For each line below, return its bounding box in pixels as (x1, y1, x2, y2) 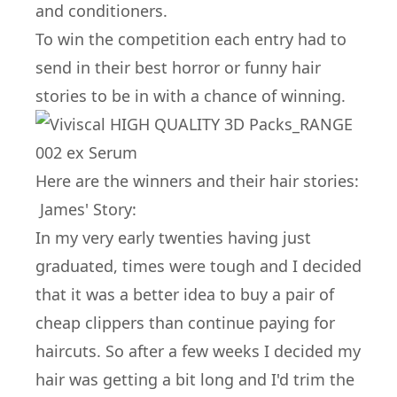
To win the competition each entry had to (35, 28, 346, 50)
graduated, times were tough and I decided (35, 255, 362, 276)
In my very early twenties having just (35, 227, 311, 248)
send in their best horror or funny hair (35, 57, 321, 78)
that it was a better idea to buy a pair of (35, 284, 334, 305)
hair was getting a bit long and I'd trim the (35, 369, 354, 390)
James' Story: (35, 198, 136, 220)
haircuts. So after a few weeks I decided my (35, 340, 361, 362)
